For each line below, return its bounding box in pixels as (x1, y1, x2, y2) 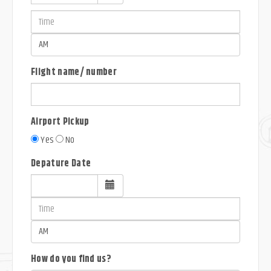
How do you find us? (31, 252, 112, 267)
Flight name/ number (31, 65, 117, 80)
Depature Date (31, 156, 91, 171)
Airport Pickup (31, 114, 90, 129)
